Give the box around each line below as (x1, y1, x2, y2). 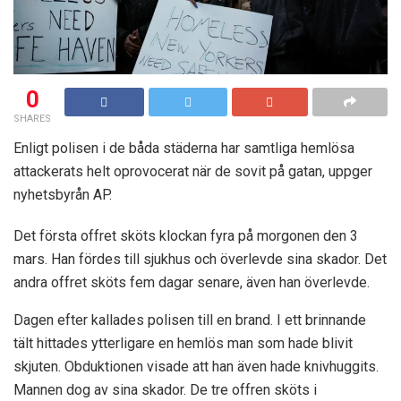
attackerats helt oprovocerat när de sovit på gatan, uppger (13, 162, 372, 180)
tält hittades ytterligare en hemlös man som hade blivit (13, 334, 353, 352)
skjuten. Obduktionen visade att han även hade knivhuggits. (13, 357, 379, 375)
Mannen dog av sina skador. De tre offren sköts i (13, 380, 317, 398)
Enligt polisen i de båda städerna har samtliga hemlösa (13, 139, 354, 157)
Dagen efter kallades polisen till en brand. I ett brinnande (13, 311, 366, 328)
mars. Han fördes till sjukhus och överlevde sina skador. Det (13, 250, 387, 268)
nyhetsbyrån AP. (13, 185, 112, 203)
